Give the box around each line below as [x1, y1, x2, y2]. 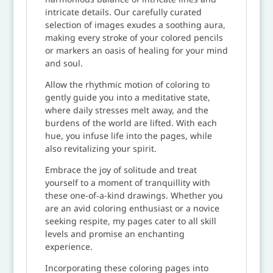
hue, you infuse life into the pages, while [44, 129, 212, 141]
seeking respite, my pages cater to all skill [44, 214, 216, 227]
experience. [44, 240, 93, 252]
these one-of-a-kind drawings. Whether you [44, 189, 223, 201]
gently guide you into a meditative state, [44, 91, 210, 103]
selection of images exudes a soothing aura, [44, 18, 225, 30]
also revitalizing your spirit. [44, 142, 157, 154]
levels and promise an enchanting [44, 227, 185, 239]
